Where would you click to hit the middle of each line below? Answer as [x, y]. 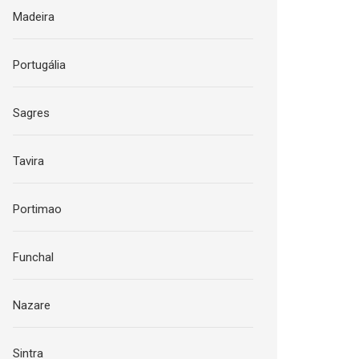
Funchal [34, 257]
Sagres [32, 113]
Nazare [32, 305]
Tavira [29, 161]
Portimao [38, 209]
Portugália [40, 65]
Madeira [34, 16]
